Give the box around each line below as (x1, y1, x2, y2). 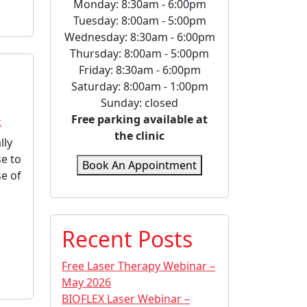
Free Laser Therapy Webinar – (62, 258, 215, 273)
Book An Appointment (82, 157, 197, 173)
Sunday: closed (101, 95, 178, 110)
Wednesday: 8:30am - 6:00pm (64, 29, 215, 45)
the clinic (114, 127, 164, 143)
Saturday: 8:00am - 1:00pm (71, 78, 208, 94)
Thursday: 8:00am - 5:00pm (70, 45, 209, 61)
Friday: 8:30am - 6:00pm (78, 62, 201, 77)
